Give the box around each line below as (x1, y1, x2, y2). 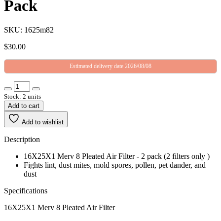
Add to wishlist (22, 118, 64, 126)
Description (4, 135, 40, 144)
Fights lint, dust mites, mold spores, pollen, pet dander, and (24, 160, 206, 169)
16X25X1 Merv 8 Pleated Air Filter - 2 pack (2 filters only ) (24, 151, 210, 160)
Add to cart (8, 102, 39, 110)
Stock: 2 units (4, 92, 41, 100)
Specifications (4, 186, 47, 195)
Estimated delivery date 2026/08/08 (70, 62, 151, 70)
